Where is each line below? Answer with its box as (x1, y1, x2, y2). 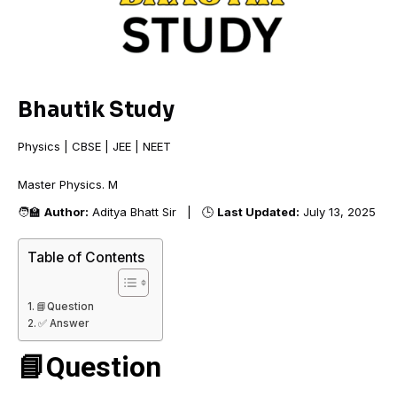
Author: (44, 205, 89, 219)
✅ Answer (38, 317, 90, 330)
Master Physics (18, 177, 102, 191)
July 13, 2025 (300, 205, 376, 219)
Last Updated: (217, 205, 300, 219)
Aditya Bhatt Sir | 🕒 (89, 205, 217, 219)
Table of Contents (27, 249, 144, 266)
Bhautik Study (18, 97, 175, 123)
